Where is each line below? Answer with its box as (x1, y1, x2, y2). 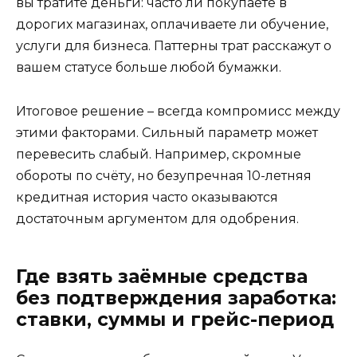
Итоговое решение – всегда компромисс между (16, 103, 340, 119)
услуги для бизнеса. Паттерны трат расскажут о (16, 38, 331, 54)
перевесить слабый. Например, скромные (16, 146, 301, 162)
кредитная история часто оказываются (16, 189, 278, 205)
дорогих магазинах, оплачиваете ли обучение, (16, 17, 328, 33)
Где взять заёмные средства (16, 265, 308, 288)
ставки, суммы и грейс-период (16, 308, 334, 331)
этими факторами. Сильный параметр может (16, 124, 318, 140)
